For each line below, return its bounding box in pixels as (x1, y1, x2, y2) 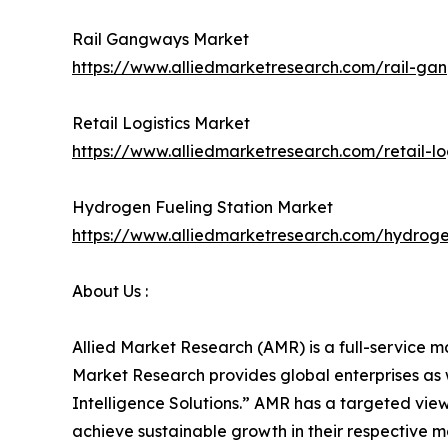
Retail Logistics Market (72, 112, 250, 133)
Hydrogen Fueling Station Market (72, 196, 333, 217)
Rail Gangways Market (72, 28, 249, 49)
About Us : (72, 280, 148, 301)
